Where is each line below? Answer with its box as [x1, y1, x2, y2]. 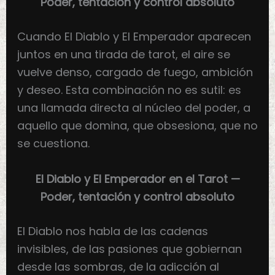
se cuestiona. [17, 136, 90, 151]
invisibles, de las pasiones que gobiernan [17, 241, 242, 257]
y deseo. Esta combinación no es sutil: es [17, 82, 241, 98]
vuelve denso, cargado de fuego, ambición [17, 64, 253, 80]
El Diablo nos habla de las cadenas [17, 223, 208, 239]
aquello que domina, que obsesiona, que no [17, 118, 258, 133]
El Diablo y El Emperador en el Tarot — [35, 171, 240, 187]
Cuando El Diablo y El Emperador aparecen [17, 29, 251, 44]
